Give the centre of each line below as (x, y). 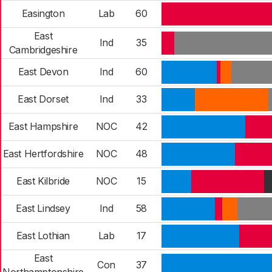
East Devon (43, 72)
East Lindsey (43, 208)
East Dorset (43, 99)
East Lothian (43, 236)
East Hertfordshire (43, 154)
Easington (43, 13)
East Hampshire (43, 126)
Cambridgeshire (43, 50)
